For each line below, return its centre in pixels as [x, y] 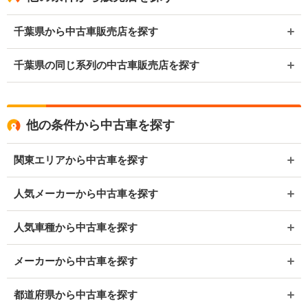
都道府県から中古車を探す [76, 294]
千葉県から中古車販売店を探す [86, 31]
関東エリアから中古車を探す [81, 159]
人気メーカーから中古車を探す [86, 193]
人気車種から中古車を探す [76, 227]
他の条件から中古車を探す [100, 125]
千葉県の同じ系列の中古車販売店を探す [107, 65]
